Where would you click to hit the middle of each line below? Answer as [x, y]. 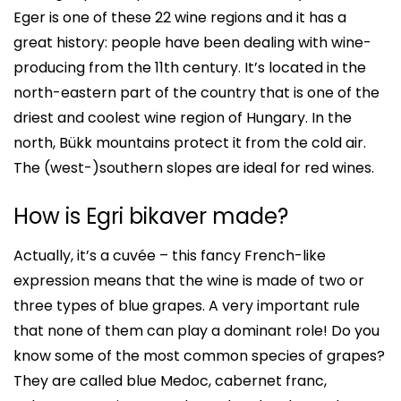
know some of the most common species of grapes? [199, 356]
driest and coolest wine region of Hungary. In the [183, 118]
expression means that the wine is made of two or [189, 281]
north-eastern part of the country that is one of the [196, 93]
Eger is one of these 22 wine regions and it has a [180, 17]
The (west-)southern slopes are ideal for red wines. [194, 168]
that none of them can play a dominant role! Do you [196, 331]
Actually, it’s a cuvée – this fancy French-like [170, 256]
